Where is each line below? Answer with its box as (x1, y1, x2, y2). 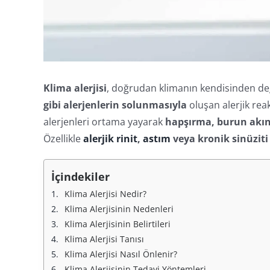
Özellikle (43, 131, 83, 145)
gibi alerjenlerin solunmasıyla (43, 98, 187, 111)
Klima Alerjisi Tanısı (64, 233, 144, 245)
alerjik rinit (83, 131, 137, 145)
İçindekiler (51, 169, 110, 184)
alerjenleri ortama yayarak (43, 115, 165, 128)
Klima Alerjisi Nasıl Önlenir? (64, 248, 177, 260)
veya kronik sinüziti (170, 131, 268, 145)
